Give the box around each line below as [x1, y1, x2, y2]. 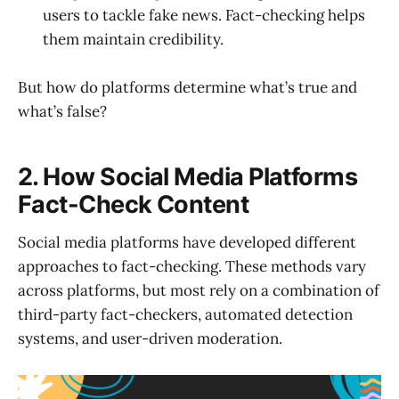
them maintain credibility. [43, 29, 224, 50]
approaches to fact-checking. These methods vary [18, 256, 366, 276]
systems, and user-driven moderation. [18, 328, 282, 348]
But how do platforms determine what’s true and [18, 77, 357, 98]
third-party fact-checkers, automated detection [18, 304, 353, 324]
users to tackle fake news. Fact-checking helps [43, 5, 365, 26]
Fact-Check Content [18, 189, 249, 219]
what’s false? [18, 102, 107, 122]
